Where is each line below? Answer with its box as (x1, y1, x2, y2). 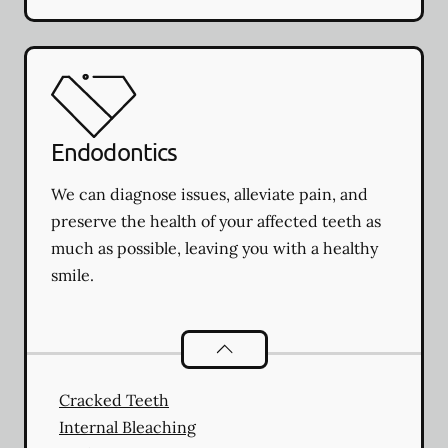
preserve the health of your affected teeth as (51, 210, 381, 231)
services (277, 335, 343, 356)
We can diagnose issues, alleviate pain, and (51, 183, 368, 204)
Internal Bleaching (59, 416, 196, 437)
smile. (51, 264, 94, 285)
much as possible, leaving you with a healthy (51, 237, 378, 258)
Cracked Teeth (59, 389, 169, 410)
